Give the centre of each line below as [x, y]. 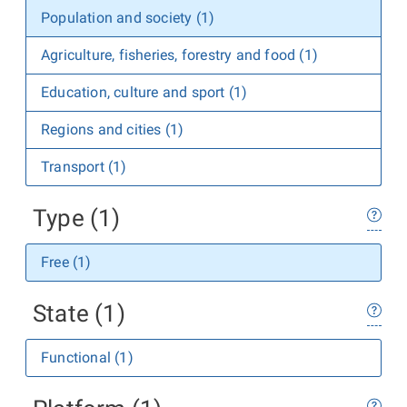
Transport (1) [84, 167]
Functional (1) [87, 357]
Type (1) [77, 218]
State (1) [79, 313]
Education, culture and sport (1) [144, 92]
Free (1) [66, 262]
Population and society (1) [128, 18]
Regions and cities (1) [113, 129]
